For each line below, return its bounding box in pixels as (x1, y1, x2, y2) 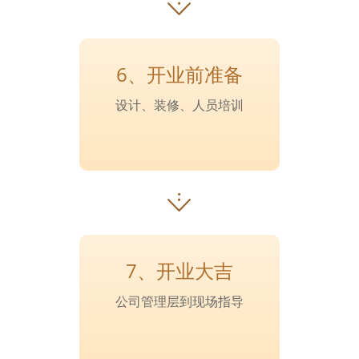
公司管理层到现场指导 (115, 292, 244, 310)
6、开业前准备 (116, 61, 243, 87)
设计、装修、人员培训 (115, 96, 244, 114)
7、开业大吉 (126, 257, 233, 284)
